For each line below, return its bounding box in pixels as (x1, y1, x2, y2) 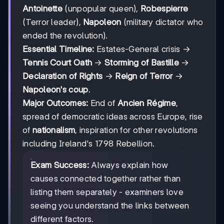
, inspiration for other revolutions (75, 125, 198, 135)
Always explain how (88, 160, 168, 170)
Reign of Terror (115, 71, 173, 81)
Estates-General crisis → (94, 44, 191, 54)
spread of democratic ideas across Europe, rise (22, 111, 203, 122)
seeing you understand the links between (30, 200, 189, 211)
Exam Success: (30, 160, 89, 170)
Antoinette (22, 3, 63, 14)
